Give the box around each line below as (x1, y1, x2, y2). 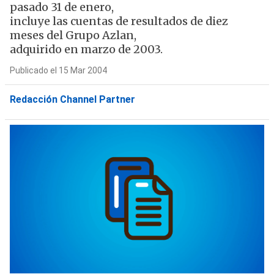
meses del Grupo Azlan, (9, 28, 136, 42)
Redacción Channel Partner (9, 94, 135, 105)
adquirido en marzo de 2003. (9, 42, 163, 56)
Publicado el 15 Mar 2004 (9, 65, 107, 75)
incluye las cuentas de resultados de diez (9, 14, 228, 28)
